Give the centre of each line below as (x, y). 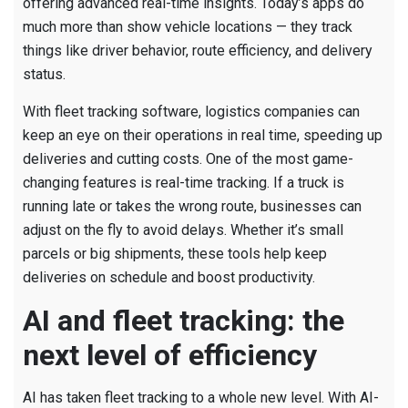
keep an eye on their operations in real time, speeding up (203, 136)
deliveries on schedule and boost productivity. (169, 278)
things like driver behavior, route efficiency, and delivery (198, 51)
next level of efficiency (170, 356)
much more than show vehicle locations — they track (188, 27)
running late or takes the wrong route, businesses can (192, 207)
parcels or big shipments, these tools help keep (175, 254)
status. (44, 75)
